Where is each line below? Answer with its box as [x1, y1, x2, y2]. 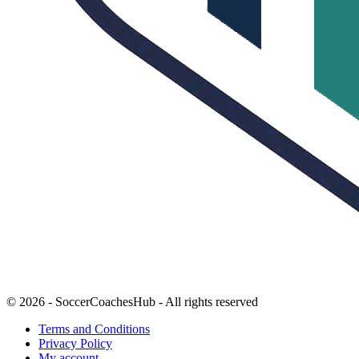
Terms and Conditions [38, 322, 150, 337]
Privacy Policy [38, 337, 112, 351]
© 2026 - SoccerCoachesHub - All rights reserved [6, 295, 258, 309]
